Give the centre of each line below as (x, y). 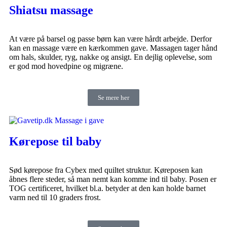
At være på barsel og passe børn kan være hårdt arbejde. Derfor (110, 39)
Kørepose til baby (55, 141)
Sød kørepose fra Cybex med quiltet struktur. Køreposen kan (106, 170)
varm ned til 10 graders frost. (55, 197)
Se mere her (113, 97)
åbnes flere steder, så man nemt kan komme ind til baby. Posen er (113, 179)
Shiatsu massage (51, 10)
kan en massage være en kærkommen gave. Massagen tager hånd (113, 48)
